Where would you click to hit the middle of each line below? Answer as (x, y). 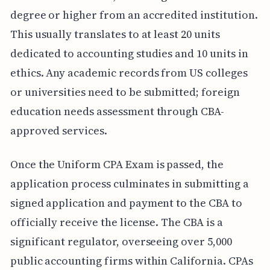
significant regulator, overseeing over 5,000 (121, 242)
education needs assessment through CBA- (117, 111)
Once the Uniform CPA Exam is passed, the (117, 165)
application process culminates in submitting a (129, 184)
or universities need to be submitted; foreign (125, 92)
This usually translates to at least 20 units (115, 34)
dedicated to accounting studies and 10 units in (129, 54)
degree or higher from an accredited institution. (134, 15)
